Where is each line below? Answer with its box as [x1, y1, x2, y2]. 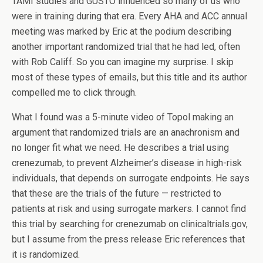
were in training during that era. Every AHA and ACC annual [12, 11, 247, 22]
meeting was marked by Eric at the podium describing [12, 26, 231, 37]
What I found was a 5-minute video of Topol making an [12, 112, 234, 123]
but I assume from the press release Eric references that [12, 234, 245, 245]
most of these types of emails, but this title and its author [12, 72, 247, 83]
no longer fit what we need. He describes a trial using [12, 142, 229, 153]
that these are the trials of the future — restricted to [12, 188, 221, 199]
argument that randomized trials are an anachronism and [12, 127, 240, 138]
